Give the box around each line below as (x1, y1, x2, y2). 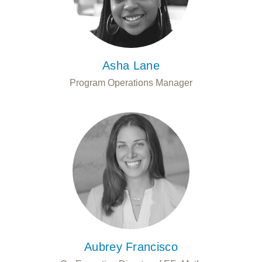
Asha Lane (102, 58, 160, 72)
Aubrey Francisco (84, 240, 178, 253)
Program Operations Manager (70, 77, 192, 88)
